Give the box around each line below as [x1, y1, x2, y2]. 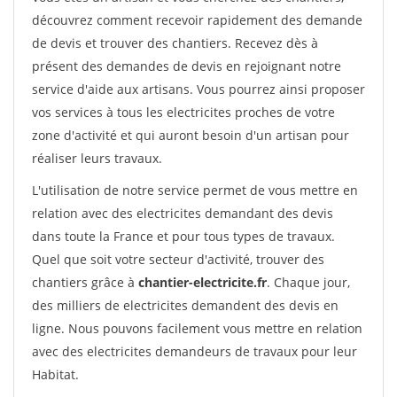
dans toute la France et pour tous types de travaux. [32, 228, 335, 245]
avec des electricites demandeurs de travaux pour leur [32, 343, 357, 360]
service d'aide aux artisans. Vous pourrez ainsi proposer [32, 81, 365, 97]
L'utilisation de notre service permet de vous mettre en [32, 182, 358, 198]
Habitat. [32, 366, 79, 383]
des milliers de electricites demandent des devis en [32, 297, 339, 314]
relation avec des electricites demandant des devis [32, 205, 333, 222]
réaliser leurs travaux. [32, 150, 162, 167]
